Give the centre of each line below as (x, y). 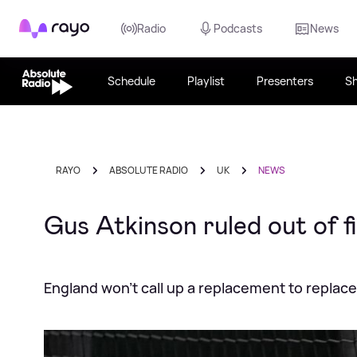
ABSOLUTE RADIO (149, 170)
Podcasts (238, 28)
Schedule (131, 81)
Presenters (284, 81)
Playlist (206, 81)
